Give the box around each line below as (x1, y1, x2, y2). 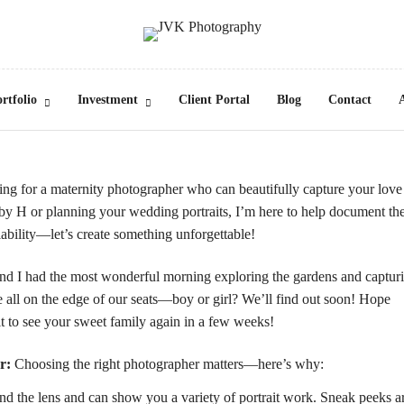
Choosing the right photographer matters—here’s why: (11, 356, 324, 372)
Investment (77, 93, 138, 106)
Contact (327, 93, 372, 106)
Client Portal (178, 93, 250, 106)
